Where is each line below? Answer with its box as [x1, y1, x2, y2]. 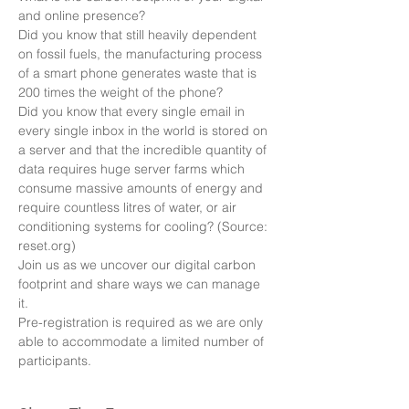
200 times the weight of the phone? [18, 84, 226, 100]
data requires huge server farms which [18, 161, 248, 177]
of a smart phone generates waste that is [18, 65, 260, 81]
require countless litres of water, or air [18, 199, 240, 215]
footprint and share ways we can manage [18, 276, 264, 292]
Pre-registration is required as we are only [18, 314, 267, 330]
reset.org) [18, 237, 76, 254]
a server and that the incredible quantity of [18, 142, 270, 158]
